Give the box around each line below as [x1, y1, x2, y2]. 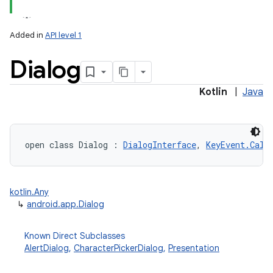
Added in [10, 30, 45, 40]
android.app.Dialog [27, 199, 104, 210]
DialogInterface [123, 139, 196, 151]
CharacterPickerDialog [74, 243, 163, 253]
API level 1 [45, 30, 82, 40]
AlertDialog [24, 243, 69, 253]
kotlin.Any [10, 186, 49, 197]
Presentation [168, 243, 219, 253]
